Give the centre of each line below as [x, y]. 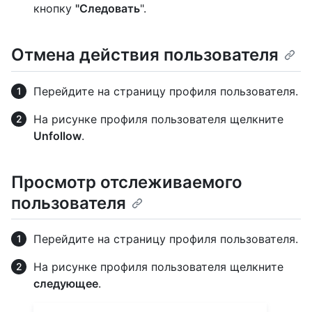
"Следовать [108, 9]
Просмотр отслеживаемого [127, 182]
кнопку [54, 9]
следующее [66, 283]
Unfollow [57, 135]
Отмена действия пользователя [145, 55]
